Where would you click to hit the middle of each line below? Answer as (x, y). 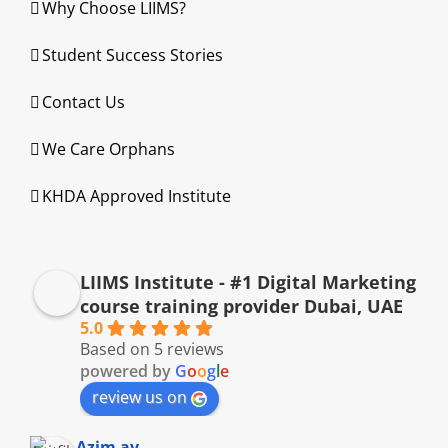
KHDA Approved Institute (136, 196)
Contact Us (83, 102)
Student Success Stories (132, 55)
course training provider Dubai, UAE (241, 306)
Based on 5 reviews (152, 349)
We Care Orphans (108, 149)
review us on (139, 397)
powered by (127, 371)
